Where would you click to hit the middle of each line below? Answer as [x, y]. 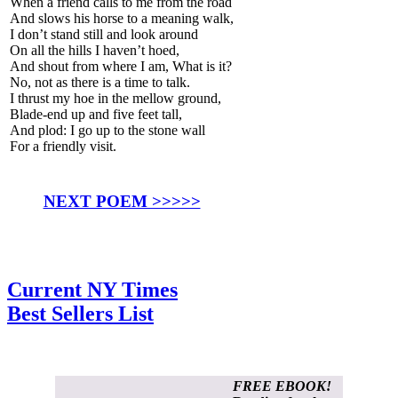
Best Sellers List [80, 314]
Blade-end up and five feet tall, [96, 114]
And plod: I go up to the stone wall [107, 130]
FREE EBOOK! [282, 386]
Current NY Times [92, 290]
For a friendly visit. [63, 146]
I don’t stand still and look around [104, 34]
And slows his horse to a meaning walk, [122, 18]
